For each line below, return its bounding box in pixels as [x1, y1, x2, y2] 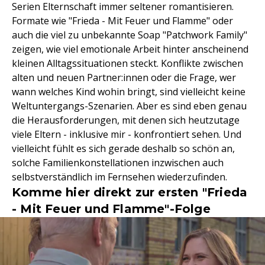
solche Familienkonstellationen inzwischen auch [12, 156, 224, 169]
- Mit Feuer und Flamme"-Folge [12, 202, 211, 216]
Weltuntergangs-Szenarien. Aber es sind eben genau [12, 99, 247, 112]
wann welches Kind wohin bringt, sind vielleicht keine [12, 85, 245, 98]
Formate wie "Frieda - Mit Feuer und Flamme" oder [12, 14, 233, 27]
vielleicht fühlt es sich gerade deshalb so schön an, [12, 142, 235, 155]
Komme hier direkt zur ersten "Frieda [12, 185, 248, 199]
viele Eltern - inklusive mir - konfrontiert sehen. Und [12, 128, 241, 141]
